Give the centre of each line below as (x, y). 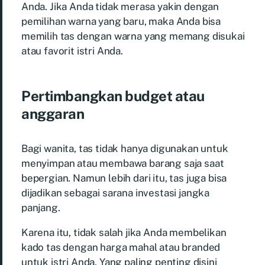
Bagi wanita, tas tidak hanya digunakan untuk (125, 148)
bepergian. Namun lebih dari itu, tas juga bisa (124, 178)
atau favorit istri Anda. (72, 51)
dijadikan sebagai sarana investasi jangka (116, 193)
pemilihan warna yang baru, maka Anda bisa (121, 21)
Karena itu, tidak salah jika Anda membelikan (124, 232)
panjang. (41, 207)
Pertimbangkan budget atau (113, 96)
